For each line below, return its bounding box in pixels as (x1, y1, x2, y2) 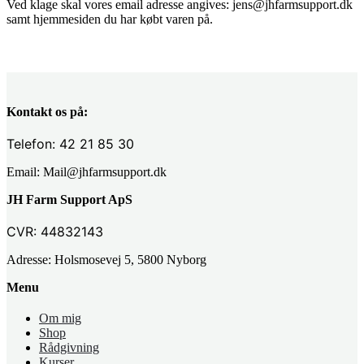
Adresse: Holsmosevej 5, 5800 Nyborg (6, 252, 206, 266)
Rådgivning (39, 340, 99, 354)
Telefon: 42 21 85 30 (6, 135, 138, 152)
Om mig (39, 310, 81, 325)
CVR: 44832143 (6, 223, 103, 240)
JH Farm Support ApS (6, 192, 132, 206)
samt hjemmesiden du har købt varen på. (6, 11, 213, 26)
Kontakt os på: (6, 104, 91, 119)
